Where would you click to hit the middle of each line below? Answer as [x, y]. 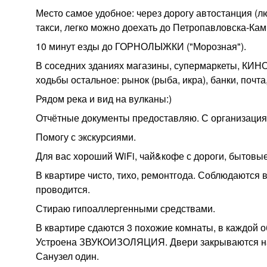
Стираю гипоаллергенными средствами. [125, 208]
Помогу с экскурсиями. [86, 137]
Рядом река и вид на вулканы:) [104, 99]
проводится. [63, 189]
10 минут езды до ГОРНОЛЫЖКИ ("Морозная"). [141, 46]
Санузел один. [67, 256]
